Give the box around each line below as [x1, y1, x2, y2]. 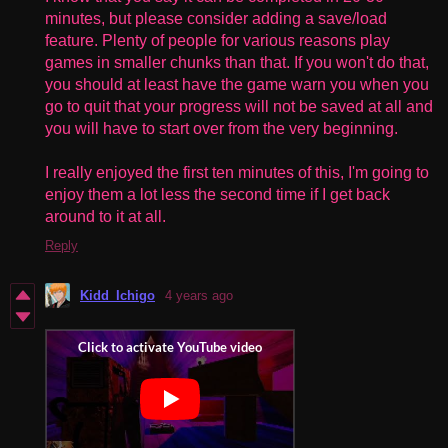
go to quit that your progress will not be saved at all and [45, 97, 433, 115]
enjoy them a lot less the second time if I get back [45, 185, 390, 203]
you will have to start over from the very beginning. [45, 119, 398, 137]
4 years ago [165, 287, 233, 303]
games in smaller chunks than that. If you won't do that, [45, 53, 429, 71]
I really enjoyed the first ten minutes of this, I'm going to [45, 163, 429, 181]
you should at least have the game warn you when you [45, 75, 429, 93]
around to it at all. [45, 207, 166, 225]
